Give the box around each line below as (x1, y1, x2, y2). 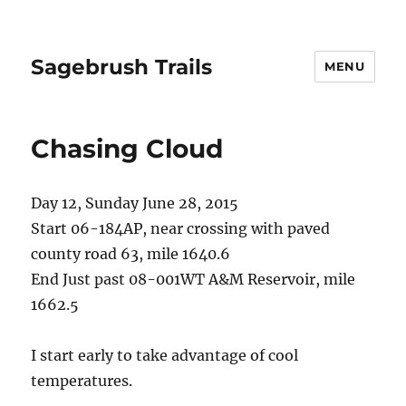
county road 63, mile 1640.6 (31, 245, 231, 263)
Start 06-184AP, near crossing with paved (31, 219, 331, 237)
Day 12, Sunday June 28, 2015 (31, 194, 239, 212)
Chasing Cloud (31, 133, 224, 164)
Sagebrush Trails (31, 53, 213, 80)
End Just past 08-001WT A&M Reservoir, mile (31, 270, 356, 288)
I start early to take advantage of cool (31, 346, 299, 364)
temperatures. (31, 372, 133, 390)
